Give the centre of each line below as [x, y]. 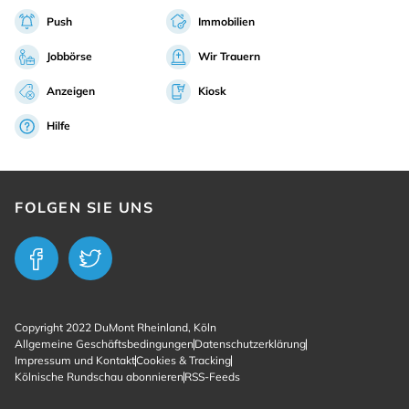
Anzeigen [71, 91]
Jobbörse [69, 57]
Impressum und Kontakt [75, 361]
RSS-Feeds [212, 377]
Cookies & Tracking [184, 361]
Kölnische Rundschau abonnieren [99, 377]
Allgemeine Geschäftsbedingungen [104, 344]
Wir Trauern [229, 57]
